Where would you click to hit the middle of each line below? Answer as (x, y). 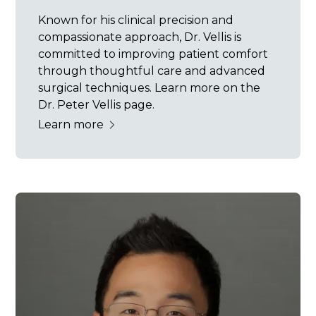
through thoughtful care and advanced (152, 71)
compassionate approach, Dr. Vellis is (140, 37)
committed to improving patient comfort (153, 54)
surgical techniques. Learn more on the (150, 88)
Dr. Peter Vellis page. (97, 105)
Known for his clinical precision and (136, 20)
